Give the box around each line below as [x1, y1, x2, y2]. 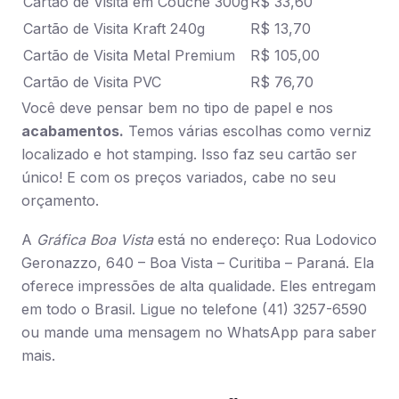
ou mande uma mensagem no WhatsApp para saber [21, 323, 377, 341]
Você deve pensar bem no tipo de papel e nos [21, 99, 333, 117]
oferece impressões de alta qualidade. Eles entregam [21, 277, 376, 295]
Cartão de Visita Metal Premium [23, 46, 235, 64]
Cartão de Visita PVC [23, 73, 161, 91]
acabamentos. [21, 122, 124, 140]
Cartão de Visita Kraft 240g [23, 20, 205, 37]
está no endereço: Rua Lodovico [153, 231, 377, 248]
